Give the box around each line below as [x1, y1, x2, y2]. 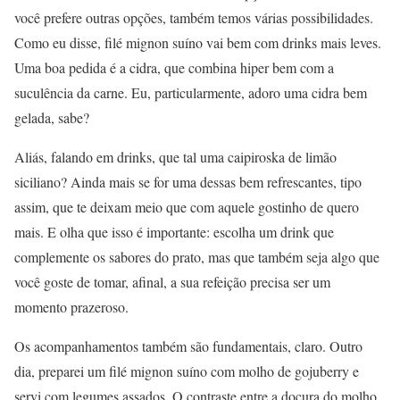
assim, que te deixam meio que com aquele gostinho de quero [14, 197, 359, 217]
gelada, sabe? [14, 108, 89, 128]
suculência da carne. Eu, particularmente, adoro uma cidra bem [14, 83, 367, 103]
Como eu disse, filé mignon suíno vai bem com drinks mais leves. [14, 33, 381, 53]
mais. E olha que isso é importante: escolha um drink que [14, 222, 334, 242]
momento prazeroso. [14, 297, 129, 317]
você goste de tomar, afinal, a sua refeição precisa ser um [14, 272, 330, 292]
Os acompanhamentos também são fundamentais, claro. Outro [14, 337, 362, 356]
